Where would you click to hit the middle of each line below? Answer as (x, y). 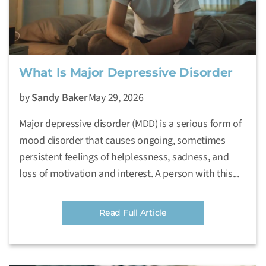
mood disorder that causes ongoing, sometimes (122, 141)
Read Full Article (133, 213)
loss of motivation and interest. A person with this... (129, 174)
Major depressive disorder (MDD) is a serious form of (130, 124)
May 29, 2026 (116, 98)
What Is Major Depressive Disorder (126, 73)
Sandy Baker (60, 98)
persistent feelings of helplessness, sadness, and (124, 157)
